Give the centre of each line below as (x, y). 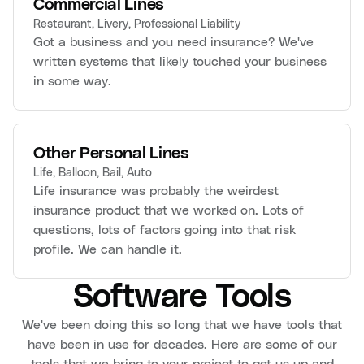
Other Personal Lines (111, 154)
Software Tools (182, 297)
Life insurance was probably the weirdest (156, 190)
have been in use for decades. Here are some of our (182, 344)
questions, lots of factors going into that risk (165, 229)
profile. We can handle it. (108, 249)
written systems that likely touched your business (180, 61)
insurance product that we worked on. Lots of (169, 210)
